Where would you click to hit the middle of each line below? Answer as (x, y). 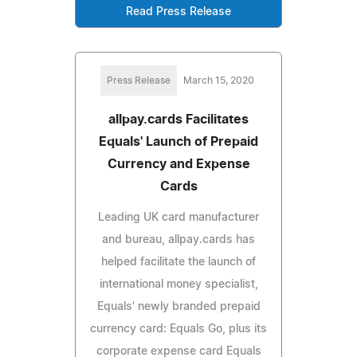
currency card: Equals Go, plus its (178, 329)
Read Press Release (178, 12)
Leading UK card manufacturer (178, 217)
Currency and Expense (178, 164)
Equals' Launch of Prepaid (178, 141)
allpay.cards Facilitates (178, 119)
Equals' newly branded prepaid (178, 306)
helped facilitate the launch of (178, 262)
